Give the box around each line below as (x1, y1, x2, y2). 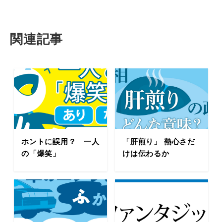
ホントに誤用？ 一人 (21, 136, 100, 146)
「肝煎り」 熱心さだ (122, 136, 195, 146)
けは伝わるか (122, 148, 169, 158)
